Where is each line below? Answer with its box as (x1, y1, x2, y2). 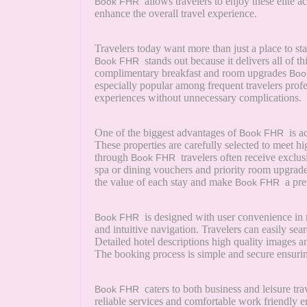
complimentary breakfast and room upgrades (95, 67, 289, 79)
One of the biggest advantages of (95, 127, 239, 139)
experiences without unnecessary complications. (95, 92, 302, 104)
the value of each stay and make (95, 176, 235, 188)
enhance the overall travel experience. (95, 8, 257, 20)
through (95, 151, 131, 164)
